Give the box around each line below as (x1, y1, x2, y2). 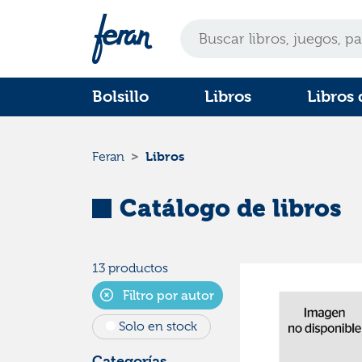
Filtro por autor (120, 287, 215, 303)
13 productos (92, 261, 168, 276)
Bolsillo (92, 87, 149, 106)
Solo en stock (119, 319, 197, 335)
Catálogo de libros (120, 194, 342, 222)
